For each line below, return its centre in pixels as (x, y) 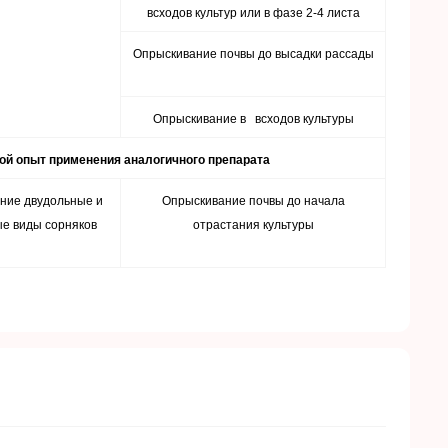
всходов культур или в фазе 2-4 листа (253, 13)
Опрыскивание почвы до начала (253, 201)
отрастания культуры (253, 225)
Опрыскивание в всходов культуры (253, 119)
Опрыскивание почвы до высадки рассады (253, 54)
